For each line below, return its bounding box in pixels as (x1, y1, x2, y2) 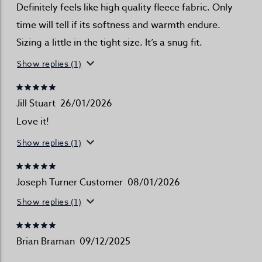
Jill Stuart (16, 96, 56, 111)
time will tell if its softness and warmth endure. (16, 18, 220, 33)
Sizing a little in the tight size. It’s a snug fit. (16, 36, 202, 50)
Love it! (16, 115, 49, 129)
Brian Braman (16, 235, 75, 249)
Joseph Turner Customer (16, 175, 123, 190)
